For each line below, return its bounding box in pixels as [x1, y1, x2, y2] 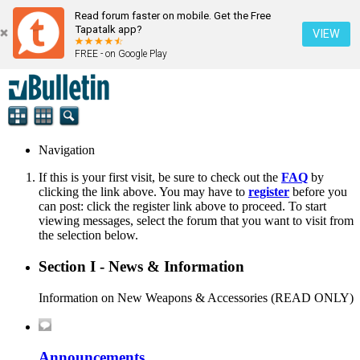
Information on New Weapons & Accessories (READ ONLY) [39, 290, 354, 305]
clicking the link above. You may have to [39, 185, 248, 199]
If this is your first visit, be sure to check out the [39, 170, 281, 185]
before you [289, 185, 347, 199]
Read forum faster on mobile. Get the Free [75, 10, 271, 22]
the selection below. [39, 228, 138, 243]
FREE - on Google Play [75, 48, 167, 59]
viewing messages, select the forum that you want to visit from [39, 214, 354, 228]
